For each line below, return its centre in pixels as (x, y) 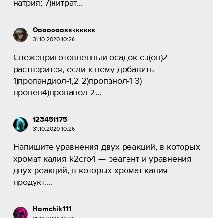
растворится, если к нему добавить (83, 70)
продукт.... (33, 182)
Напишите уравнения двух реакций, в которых (107, 147)
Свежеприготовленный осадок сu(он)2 (91, 58)
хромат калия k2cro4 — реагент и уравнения (102, 159)
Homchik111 (52, 209)
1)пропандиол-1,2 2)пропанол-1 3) (77, 81)
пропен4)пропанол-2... (57, 93)
